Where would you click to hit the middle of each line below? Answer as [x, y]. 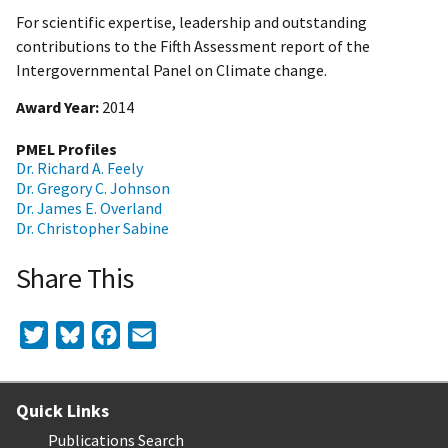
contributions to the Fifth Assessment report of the [193, 46]
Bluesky [110, 330]
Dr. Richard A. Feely [79, 168]
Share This [75, 278]
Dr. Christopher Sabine [92, 228]
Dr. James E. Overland [89, 208]
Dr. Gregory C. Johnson [93, 188]
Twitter [74, 330]
